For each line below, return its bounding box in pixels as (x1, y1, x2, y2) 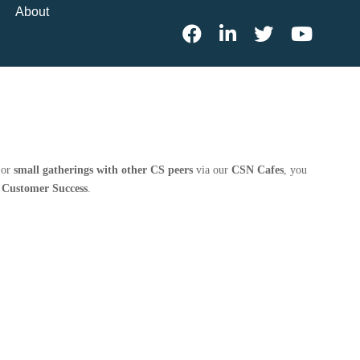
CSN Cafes (231, 164, 284, 176)
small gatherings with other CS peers (14, 164, 193, 176)
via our (193, 164, 231, 176)
